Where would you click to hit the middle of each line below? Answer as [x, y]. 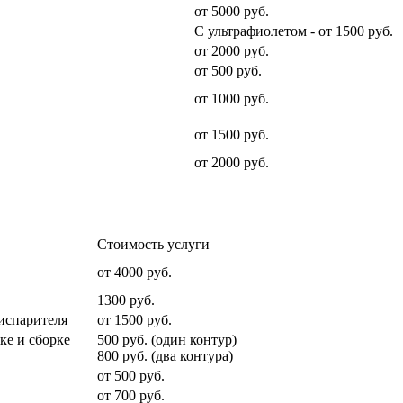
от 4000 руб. [134, 272]
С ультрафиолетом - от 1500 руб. [294, 31]
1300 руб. [126, 300]
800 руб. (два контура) [165, 355]
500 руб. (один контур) [167, 339]
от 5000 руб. [232, 11]
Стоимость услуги [153, 244]
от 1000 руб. [232, 98]
